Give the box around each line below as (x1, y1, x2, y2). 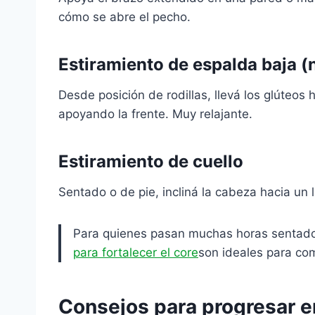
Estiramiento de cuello (58, 151, 243, 172)
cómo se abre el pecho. (58, 10, 191, 24)
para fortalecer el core (73, 245, 198, 259)
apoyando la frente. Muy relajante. (58, 107, 252, 121)
